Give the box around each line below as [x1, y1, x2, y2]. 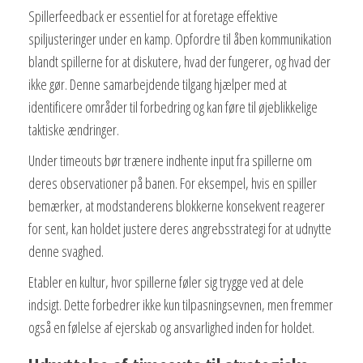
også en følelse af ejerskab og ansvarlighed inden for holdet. [28, 318, 314, 338]
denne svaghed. [28, 241, 104, 262]
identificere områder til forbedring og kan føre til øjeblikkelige [28, 97, 318, 117]
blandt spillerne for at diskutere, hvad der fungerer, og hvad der [28, 52, 331, 72]
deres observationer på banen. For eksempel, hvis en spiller [28, 173, 317, 194]
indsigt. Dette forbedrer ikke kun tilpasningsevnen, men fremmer [28, 295, 333, 315]
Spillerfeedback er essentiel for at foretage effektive [28, 6, 278, 27]
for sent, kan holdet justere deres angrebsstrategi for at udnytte [28, 219, 331, 239]
